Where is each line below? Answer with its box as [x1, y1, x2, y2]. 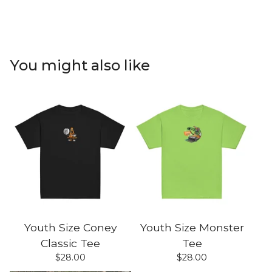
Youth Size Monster [140, 220, 244, 234]
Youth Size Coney [24, 220, 117, 234]
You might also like [10, 56, 150, 74]
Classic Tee [41, 236, 100, 250]
